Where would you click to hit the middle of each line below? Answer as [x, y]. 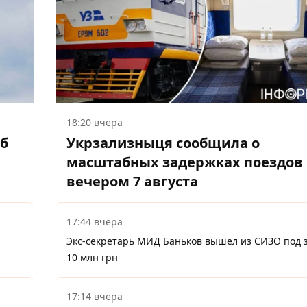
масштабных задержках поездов [185, 162]
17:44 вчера [95, 222]
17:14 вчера [95, 297]
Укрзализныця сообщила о [163, 143]
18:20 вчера [95, 123]
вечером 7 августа [132, 182]
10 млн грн [92, 258]
